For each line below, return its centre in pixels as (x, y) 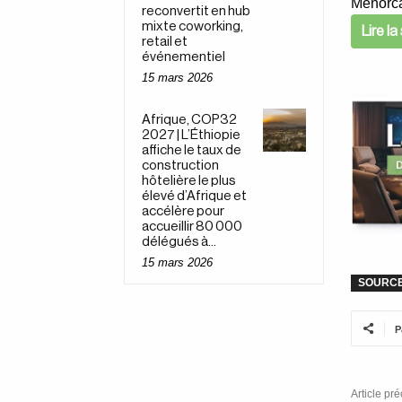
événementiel (184, 57)
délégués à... (179, 242)
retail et (165, 42)
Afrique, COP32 (189, 120)
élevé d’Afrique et (194, 197)
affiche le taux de (192, 151)
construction (180, 166)
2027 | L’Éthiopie (191, 135)
